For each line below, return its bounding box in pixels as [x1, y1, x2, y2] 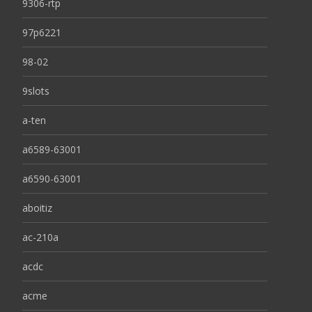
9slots [22, 84, 49, 97]
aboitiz [22, 201, 52, 214]
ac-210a [22, 231, 58, 244]
